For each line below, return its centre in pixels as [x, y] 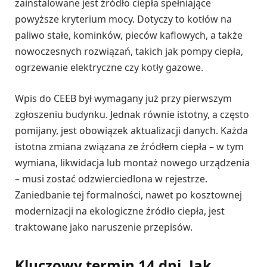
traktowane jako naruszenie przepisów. [104, 227]
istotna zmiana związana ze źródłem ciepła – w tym [129, 146]
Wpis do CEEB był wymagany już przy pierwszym [123, 98]
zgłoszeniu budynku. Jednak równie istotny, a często [132, 114]
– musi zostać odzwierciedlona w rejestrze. [111, 178]
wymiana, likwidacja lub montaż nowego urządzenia [132, 162]
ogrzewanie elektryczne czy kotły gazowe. [109, 68]
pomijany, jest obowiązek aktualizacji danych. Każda [131, 130]
